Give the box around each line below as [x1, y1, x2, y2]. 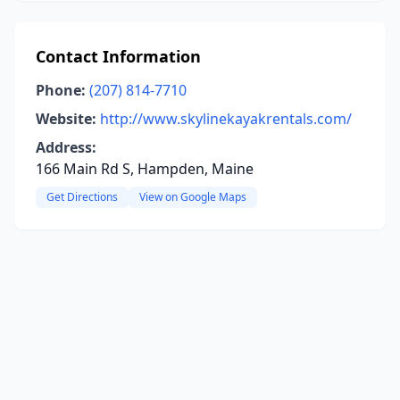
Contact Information [36, 46, 201, 67]
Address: [36, 137, 96, 157]
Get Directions [46, 189, 118, 204]
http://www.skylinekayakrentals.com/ [100, 109, 352, 129]
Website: [36, 109, 96, 129]
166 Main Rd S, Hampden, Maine [36, 159, 254, 179]
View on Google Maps [139, 189, 246, 204]
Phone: [36, 80, 86, 100]
